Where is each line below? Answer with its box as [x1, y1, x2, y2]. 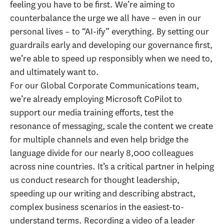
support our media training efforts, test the [10, 106, 173, 119]
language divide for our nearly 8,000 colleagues [10, 147, 193, 159]
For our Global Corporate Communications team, [10, 79, 199, 92]
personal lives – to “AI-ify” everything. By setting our [10, 25, 209, 38]
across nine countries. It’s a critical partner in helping [10, 160, 214, 173]
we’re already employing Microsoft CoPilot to [10, 93, 182, 105]
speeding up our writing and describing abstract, [10, 187, 195, 200]
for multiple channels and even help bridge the [10, 133, 188, 146]
